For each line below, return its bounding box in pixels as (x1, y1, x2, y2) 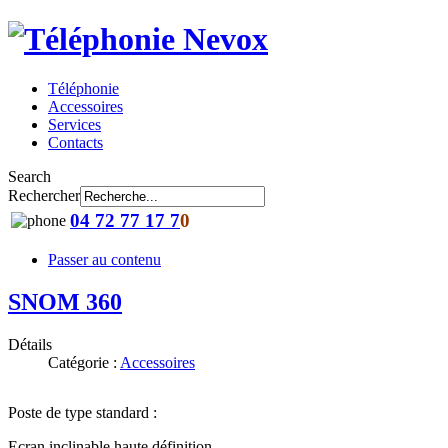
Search (8, 167, 51, 185)
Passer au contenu (48, 250, 161, 268)
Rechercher (8, 186, 80, 204)
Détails (8, 335, 52, 353)
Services (48, 115, 101, 133)
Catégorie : (48, 353, 120, 371)
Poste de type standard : (8, 403, 157, 421)
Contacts (48, 133, 103, 151)
